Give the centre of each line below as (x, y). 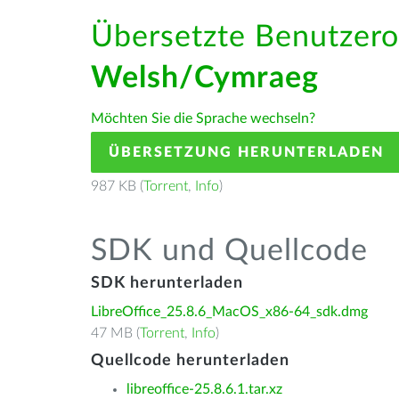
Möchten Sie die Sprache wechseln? (203, 118)
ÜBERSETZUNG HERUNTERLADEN (246, 152)
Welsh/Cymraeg (205, 78)
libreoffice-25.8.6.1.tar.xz (204, 389)
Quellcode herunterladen (190, 361)
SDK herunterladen (167, 283)
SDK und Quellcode (229, 251)
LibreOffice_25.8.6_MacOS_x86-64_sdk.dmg (229, 312)
